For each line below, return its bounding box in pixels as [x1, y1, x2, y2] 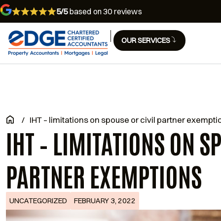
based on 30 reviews [68, 6, 142, 16]
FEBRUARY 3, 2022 [74, 196, 136, 205]
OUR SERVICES [121, 36, 170, 45]
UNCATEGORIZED [9, 196, 67, 205]
